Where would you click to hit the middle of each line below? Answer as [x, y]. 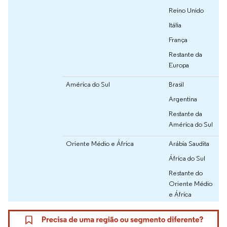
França [178, 40]
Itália [175, 25]
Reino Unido [186, 10]
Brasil [176, 84]
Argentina [183, 99]
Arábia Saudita [189, 144]
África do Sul [187, 158]
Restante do [186, 173]
